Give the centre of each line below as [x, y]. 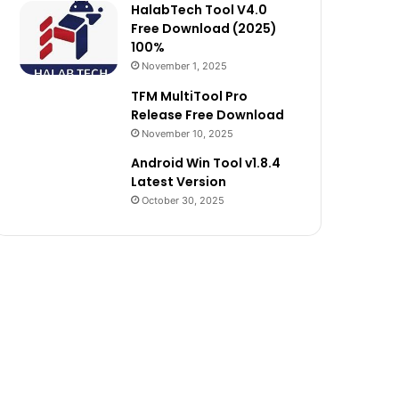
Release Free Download [208, 114]
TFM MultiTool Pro [189, 96]
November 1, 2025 [184, 66]
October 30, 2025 [183, 200]
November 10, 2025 [187, 133]
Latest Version [179, 181]
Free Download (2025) [204, 28]
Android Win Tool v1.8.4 [206, 163]
